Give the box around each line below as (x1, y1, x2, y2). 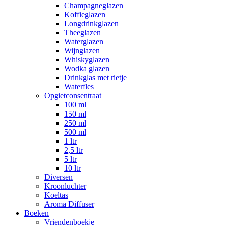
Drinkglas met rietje (64, 73, 127, 82)
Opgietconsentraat (44, 91, 101, 100)
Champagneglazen (64, 1, 123, 10)
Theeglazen (64, 28, 101, 37)
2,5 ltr (64, 146, 83, 154)
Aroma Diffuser (44, 200, 94, 208)
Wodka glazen (64, 64, 109, 73)
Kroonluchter (44, 182, 86, 190)
